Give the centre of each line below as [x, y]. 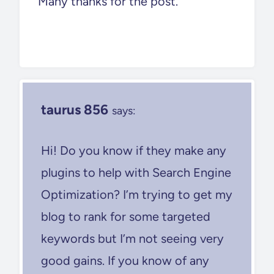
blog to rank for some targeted [126, 216]
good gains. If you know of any [125, 260]
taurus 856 [75, 109]
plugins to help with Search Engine [136, 172]
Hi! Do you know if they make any [134, 150]
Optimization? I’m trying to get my [137, 194]
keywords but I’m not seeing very [132, 238]
